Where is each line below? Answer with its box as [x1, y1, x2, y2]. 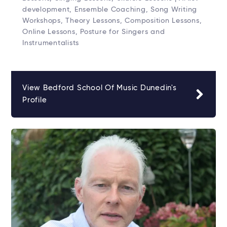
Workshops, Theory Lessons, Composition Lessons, [22, 17, 202, 25]
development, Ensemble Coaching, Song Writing [22, 6, 197, 14]
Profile [22, 96, 47, 104]
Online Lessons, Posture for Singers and [22, 28, 165, 36]
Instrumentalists [22, 40, 79, 47]
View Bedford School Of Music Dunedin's [22, 84, 177, 92]
